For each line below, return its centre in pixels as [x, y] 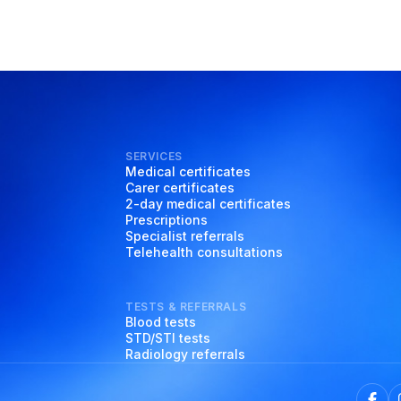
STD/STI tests [168, 338]
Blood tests [161, 322]
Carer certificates [180, 188]
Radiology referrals [185, 354]
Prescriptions [166, 220]
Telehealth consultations [204, 252]
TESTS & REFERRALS [186, 307]
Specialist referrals [185, 236]
